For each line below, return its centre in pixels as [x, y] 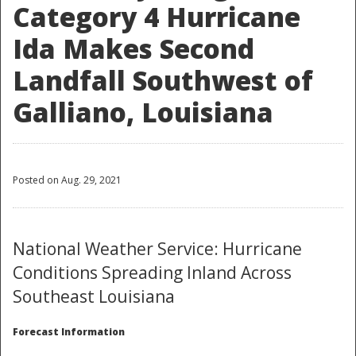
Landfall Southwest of [163, 81]
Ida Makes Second [133, 49]
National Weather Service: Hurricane [157, 249]
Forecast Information [69, 332]
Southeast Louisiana [94, 297]
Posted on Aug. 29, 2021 [67, 180]
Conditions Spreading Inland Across [152, 273]
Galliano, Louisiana [143, 113]
